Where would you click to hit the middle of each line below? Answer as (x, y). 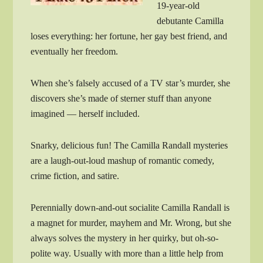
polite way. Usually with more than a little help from (127, 253)
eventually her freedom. (75, 51)
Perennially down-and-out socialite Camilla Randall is (130, 207)
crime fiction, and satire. (75, 176)
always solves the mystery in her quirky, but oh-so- (125, 238)
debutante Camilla (190, 21)
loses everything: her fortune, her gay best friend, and (129, 36)
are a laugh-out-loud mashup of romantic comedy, (123, 160)
